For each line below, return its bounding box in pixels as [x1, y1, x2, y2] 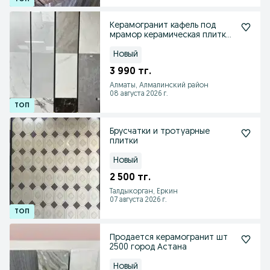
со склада [110, 40, 151, 49]
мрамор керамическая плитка [110, 31, 230, 40]
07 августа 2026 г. [110, 196, 167, 204]
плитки [110, 137, 138, 146]
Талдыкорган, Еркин [110, 188, 178, 195]
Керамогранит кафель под [110, 21, 216, 30]
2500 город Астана [110, 243, 187, 252]
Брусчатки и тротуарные [110, 127, 210, 136]
